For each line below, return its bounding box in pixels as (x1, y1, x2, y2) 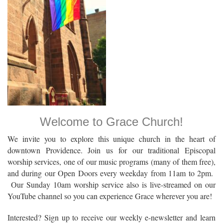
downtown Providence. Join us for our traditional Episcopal (7, 144, 216, 155)
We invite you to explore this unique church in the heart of (7, 133, 216, 144)
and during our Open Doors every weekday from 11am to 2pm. (7, 167, 216, 178)
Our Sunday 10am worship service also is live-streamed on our (7, 179, 216, 190)
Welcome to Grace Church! (40, 114, 183, 128)
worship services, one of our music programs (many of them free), (7, 156, 216, 167)
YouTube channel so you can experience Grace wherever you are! (7, 190, 212, 201)
